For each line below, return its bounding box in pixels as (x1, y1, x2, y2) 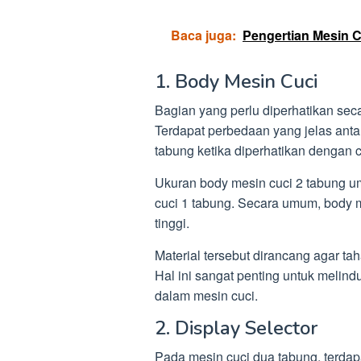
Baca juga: (171, 26, 236, 45)
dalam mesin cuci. (155, 286, 258, 305)
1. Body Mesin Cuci (155, 68, 317, 95)
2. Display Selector (155, 315, 317, 342)
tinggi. (155, 214, 189, 233)
